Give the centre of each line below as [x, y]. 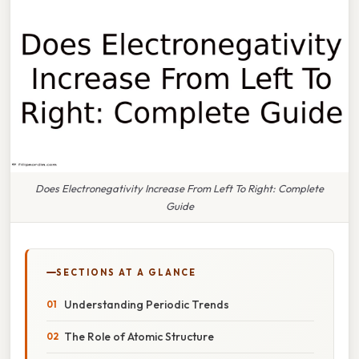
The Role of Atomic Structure [139, 336]
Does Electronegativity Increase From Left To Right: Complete [179, 188]
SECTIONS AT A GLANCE [126, 272]
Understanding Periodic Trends [147, 304]
